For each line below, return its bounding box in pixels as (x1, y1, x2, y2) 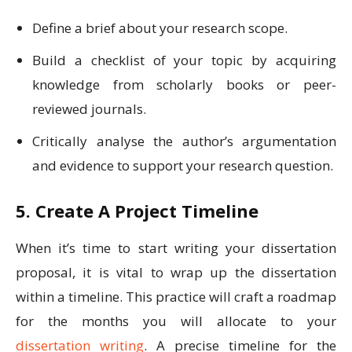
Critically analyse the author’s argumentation (32, 132, 336, 151)
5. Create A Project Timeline (16, 199, 258, 223)
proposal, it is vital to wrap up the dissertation (16, 263, 336, 282)
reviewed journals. (32, 100, 146, 119)
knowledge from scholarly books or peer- (32, 75, 336, 94)
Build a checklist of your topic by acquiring (32, 51, 336, 70)
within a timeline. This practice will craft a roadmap (16, 288, 336, 306)
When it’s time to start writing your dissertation (16, 239, 336, 258)
